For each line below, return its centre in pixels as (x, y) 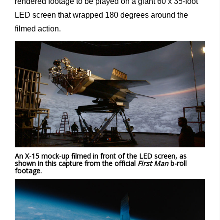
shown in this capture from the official (76, 164)
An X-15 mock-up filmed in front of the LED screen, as (101, 156)
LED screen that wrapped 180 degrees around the (101, 15)
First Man (153, 164)
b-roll (178, 164)
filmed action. (38, 28)
